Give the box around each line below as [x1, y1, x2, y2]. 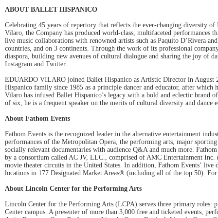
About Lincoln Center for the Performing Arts [5, 185, 142, 192]
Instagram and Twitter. [5, 60, 67, 68]
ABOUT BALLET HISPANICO [5, 6, 97, 13]
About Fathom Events [5, 115, 70, 122]
